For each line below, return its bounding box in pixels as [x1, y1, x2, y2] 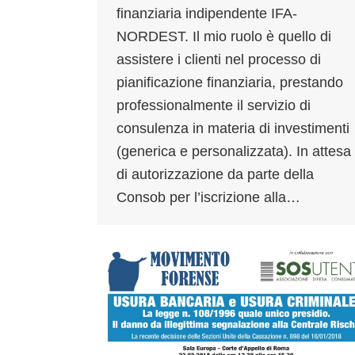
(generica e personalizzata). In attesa [116, 143, 351, 159]
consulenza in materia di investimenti [116, 120, 349, 136]
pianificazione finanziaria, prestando [116, 74, 343, 90]
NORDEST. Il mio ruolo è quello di [116, 28, 331, 44]
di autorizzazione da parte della [116, 166, 314, 182]
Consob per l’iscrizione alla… [116, 189, 300, 205]
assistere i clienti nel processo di [116, 51, 321, 67]
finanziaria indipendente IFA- [116, 5, 297, 21]
